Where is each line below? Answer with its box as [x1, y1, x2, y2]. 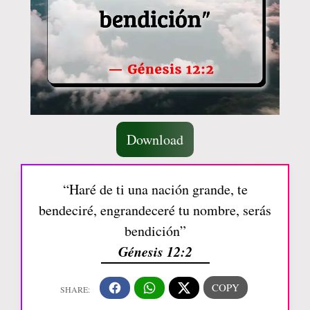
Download [127, 130, 183, 149]
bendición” [124, 221, 186, 240]
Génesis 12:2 [118, 241, 192, 261]
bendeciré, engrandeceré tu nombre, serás [39, 201, 271, 219]
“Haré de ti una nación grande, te [62, 180, 248, 199]
